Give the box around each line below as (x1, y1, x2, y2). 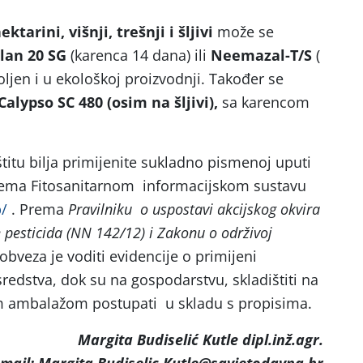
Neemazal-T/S (211, 45, 312, 65)
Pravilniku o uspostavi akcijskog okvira (68, 199, 320, 219)
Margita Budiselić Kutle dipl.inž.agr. (78, 330, 323, 349)
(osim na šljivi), (107, 92, 218, 112)
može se (213, 22, 274, 41)
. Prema (7, 199, 68, 219)
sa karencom (218, 92, 310, 112)
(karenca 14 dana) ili (70, 45, 211, 65)
